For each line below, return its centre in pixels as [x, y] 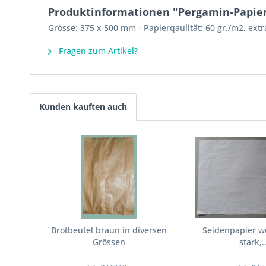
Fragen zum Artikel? [97, 51]
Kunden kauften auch [83, 107]
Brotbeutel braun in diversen [109, 230]
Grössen [109, 242]
